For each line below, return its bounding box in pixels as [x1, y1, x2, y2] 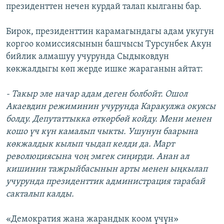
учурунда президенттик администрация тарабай [6, 177, 205, 187]
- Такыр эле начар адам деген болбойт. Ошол [6, 89, 187, 99]
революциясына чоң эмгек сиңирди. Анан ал [6, 152, 189, 162]
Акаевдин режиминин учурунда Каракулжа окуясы [6, 102, 215, 112]
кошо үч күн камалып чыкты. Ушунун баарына [6, 127, 198, 137]
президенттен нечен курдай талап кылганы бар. [6, 2, 201, 12]
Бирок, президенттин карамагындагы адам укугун [6, 27, 214, 37]
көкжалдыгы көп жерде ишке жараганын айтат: [6, 64, 203, 74]
